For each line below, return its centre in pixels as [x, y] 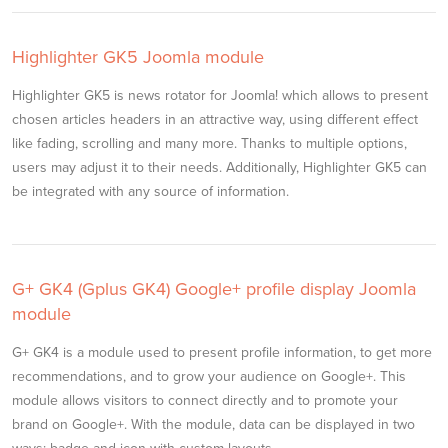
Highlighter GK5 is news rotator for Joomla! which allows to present [220, 95]
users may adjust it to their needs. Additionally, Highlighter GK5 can [219, 167]
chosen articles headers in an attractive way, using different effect [215, 119]
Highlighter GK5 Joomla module [138, 57]
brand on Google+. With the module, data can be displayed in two [213, 424]
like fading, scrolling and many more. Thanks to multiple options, [209, 143]
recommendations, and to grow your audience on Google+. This [209, 376]
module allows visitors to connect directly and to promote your [205, 400]
